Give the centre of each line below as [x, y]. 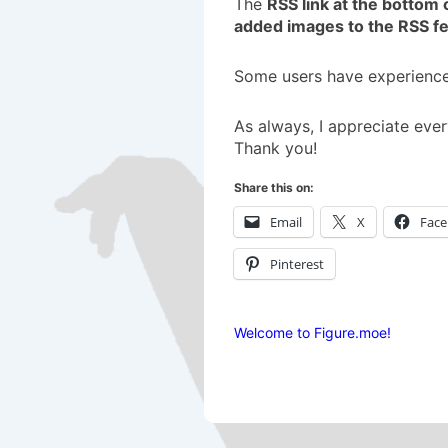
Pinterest [297, 263]
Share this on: [274, 187]
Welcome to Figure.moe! [312, 332]
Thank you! [275, 147]
